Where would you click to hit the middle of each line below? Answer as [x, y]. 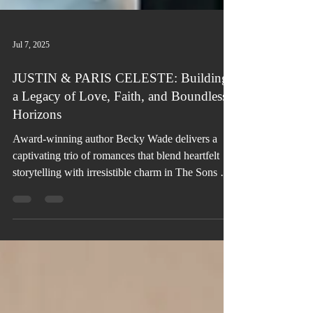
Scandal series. [45, 258]
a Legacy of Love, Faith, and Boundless [120, 165]
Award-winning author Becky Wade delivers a [115, 208]
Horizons [37, 183]
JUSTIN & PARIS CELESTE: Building [121, 147]
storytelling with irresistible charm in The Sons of [121, 241]
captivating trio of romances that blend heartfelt [116, 225]
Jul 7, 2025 [31, 114]
